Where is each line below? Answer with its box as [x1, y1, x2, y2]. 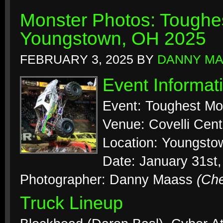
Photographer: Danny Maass [20, 172, 197, 187]
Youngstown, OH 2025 [20, 28, 206, 49]
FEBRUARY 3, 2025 [20, 53, 133, 66]
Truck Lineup [20, 193, 123, 213]
